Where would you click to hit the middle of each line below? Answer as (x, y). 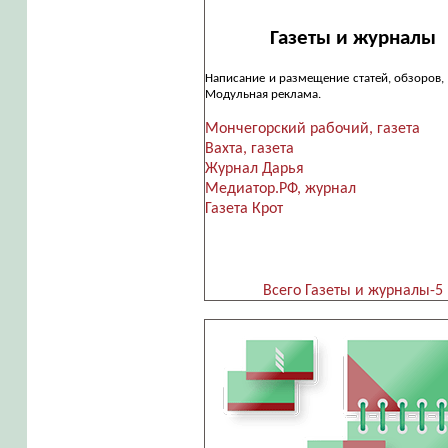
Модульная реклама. (262, 94)
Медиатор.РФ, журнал (280, 189)
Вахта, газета (249, 149)
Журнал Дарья (254, 169)
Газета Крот (243, 209)
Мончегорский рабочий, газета (312, 129)
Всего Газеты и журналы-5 (353, 291)
